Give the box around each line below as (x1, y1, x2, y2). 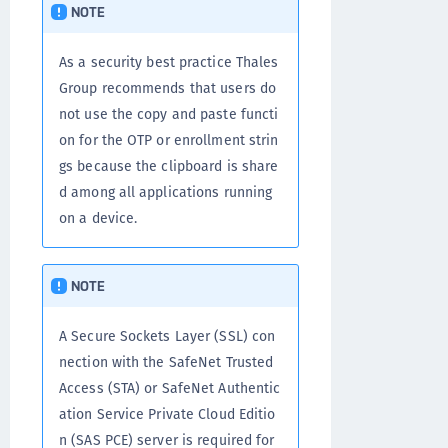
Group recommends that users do (59, 78, 277, 99)
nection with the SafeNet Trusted (59, 352, 274, 373)
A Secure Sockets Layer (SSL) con (59, 326, 276, 347)
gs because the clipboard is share (59, 156, 279, 177)
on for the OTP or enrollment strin (59, 130, 279, 151)
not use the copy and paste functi (59, 104, 279, 125)
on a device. (59, 208, 138, 229)
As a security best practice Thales (59, 52, 279, 73)
